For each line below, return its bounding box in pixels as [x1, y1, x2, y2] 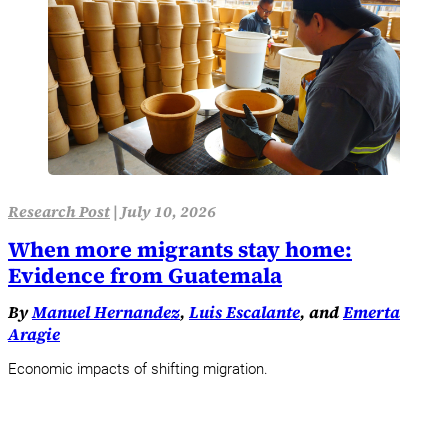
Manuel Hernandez [32, 301, 180, 324]
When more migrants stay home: [8, 235, 352, 265]
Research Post [8, 201, 110, 223]
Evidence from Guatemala [8, 261, 282, 291]
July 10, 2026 [121, 201, 216, 223]
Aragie [8, 323, 60, 346]
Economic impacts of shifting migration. [8, 360, 268, 379]
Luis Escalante [189, 301, 300, 324]
